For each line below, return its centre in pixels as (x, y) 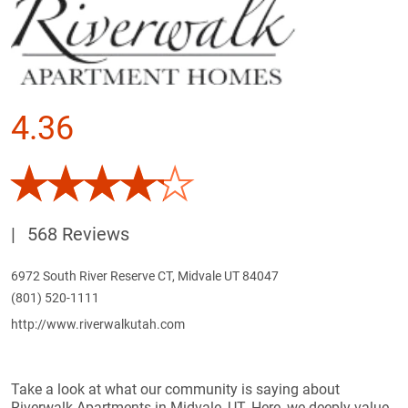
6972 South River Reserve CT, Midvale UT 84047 (145, 276)
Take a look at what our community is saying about (175, 390)
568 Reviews (76, 235)
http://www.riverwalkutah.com (98, 325)
